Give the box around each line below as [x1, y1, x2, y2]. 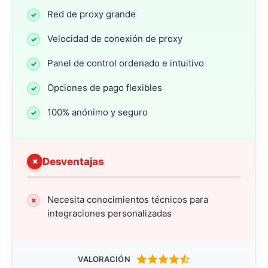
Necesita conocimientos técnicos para [47, 193, 208, 205]
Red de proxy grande [47, 8, 136, 20]
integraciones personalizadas [47, 207, 172, 219]
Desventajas [42, 155, 105, 167]
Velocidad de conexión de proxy [47, 32, 182, 44]
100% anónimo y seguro [47, 106, 148, 118]
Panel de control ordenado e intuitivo [47, 57, 204, 69]
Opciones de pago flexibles [47, 81, 162, 93]
